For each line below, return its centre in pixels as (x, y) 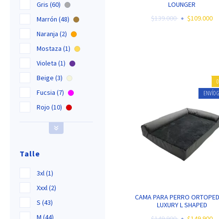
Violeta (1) (52, 63)
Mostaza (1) (54, 49)
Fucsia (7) (51, 93)
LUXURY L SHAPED (182, 205)
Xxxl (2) (46, 188)
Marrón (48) (54, 19)
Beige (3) (50, 78)
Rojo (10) (50, 107)
